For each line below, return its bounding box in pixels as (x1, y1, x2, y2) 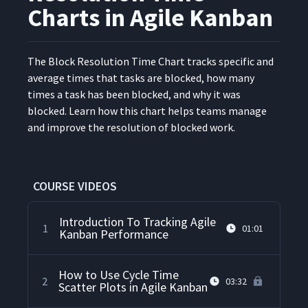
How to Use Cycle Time (58, 267, 179, 283)
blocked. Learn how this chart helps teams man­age (27, 104, 267, 118)
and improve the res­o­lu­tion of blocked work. (27, 120, 235, 135)
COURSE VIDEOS (33, 178, 117, 195)
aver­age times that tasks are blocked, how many (27, 71, 254, 85)
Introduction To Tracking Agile (59, 214, 217, 230)
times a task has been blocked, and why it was (27, 87, 241, 102)
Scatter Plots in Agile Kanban (58, 279, 208, 296)
